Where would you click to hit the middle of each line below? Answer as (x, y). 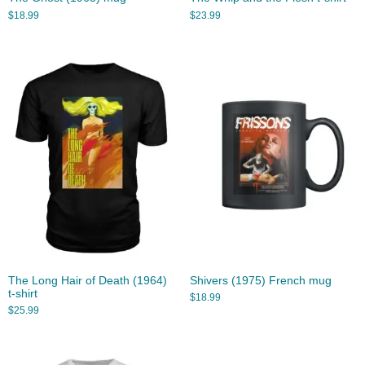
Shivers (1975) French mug (260, 280)
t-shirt (23, 293)
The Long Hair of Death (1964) (88, 280)
